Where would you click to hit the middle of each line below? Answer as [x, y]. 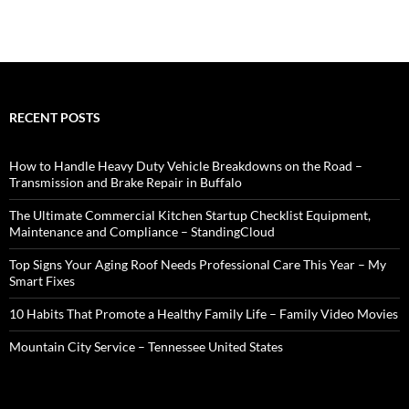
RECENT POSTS [55, 117]
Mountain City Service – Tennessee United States [146, 346]
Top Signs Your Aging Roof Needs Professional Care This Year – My [198, 264]
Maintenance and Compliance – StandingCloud [142, 231]
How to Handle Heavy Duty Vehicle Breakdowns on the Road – [186, 166]
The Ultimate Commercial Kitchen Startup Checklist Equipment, [190, 215]
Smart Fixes [42, 281]
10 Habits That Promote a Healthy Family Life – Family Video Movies [204, 314]
